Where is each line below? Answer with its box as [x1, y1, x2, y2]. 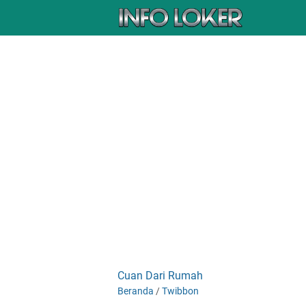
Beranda [117, 286, 154, 296]
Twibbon [162, 286, 199, 296]
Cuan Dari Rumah [117, 269, 203, 282]
